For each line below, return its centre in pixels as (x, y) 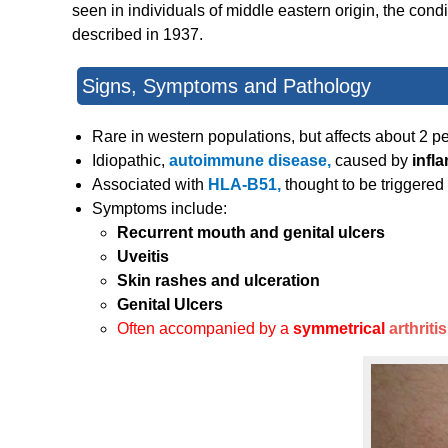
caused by (373, 161)
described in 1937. (137, 35)
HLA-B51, (246, 185)
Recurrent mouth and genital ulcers (251, 233)
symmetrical (341, 329)
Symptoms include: (159, 209)
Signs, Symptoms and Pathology (226, 86)
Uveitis (143, 257)
